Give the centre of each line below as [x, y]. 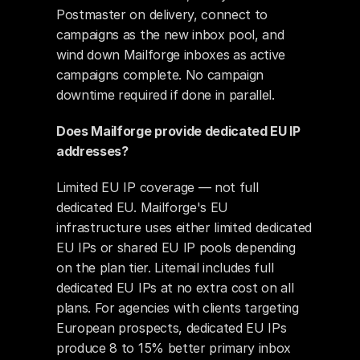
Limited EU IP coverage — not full [157, 187]
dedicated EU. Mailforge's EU [143, 207]
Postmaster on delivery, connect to [162, 14]
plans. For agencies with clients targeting [178, 308]
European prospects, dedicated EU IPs [172, 328]
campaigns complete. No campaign [160, 75]
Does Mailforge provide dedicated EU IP [178, 131]
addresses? [92, 151]
